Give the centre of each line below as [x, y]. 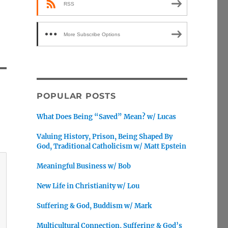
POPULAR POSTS [76, 96]
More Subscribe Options [92, 34]
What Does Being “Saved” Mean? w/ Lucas [106, 117]
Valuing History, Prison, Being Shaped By [104, 137]
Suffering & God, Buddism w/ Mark [94, 206]
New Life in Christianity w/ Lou [88, 186]
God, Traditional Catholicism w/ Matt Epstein [111, 146]
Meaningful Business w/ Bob [83, 166]
